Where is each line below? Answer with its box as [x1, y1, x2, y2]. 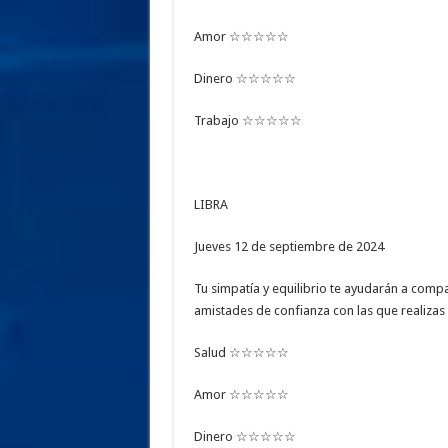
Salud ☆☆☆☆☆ [193, 345, 289, 361]
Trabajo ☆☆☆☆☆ [193, 113, 302, 129]
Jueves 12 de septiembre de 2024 [193, 239, 384, 255]
